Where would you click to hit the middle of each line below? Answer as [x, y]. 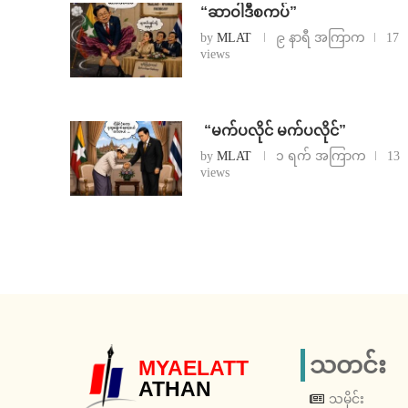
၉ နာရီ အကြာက [320, 38]
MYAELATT [194, 368]
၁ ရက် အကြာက [321, 157]
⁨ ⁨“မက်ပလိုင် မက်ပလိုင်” [273, 131]
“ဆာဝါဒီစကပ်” [248, 13]
